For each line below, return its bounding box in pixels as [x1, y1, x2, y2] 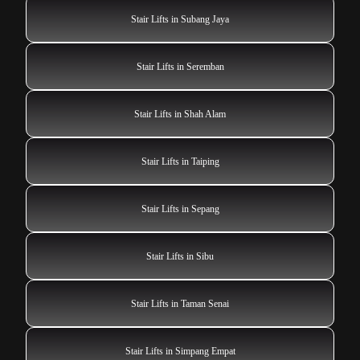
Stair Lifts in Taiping [141, 155, 219, 167]
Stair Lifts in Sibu [146, 250, 214, 262]
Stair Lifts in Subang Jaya [131, 13, 229, 25]
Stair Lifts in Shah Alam [134, 108, 226, 120]
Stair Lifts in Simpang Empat [125, 345, 235, 357]
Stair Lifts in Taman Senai [131, 297, 229, 309]
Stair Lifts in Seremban [136, 60, 224, 72]
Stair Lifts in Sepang [141, 202, 219, 215]
